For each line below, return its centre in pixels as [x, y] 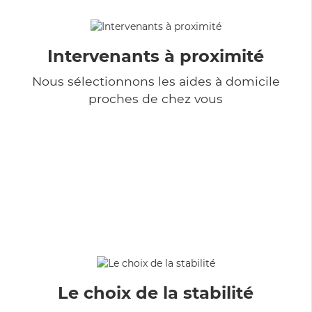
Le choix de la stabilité [156, 292]
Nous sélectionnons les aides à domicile [156, 81]
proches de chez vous [156, 98]
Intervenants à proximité [156, 56]
